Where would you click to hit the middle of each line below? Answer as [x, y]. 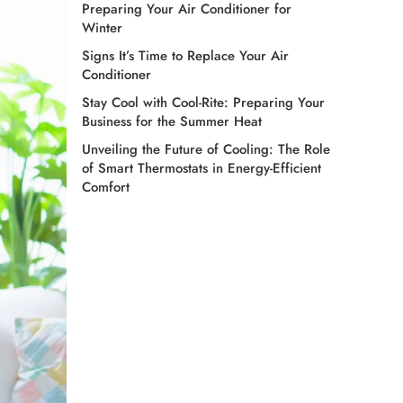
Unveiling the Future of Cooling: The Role [206, 149]
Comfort [106, 187]
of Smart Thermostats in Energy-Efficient [201, 168]
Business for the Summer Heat [172, 121]
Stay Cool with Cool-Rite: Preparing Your [203, 102]
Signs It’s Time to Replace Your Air [185, 55]
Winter [102, 27]
